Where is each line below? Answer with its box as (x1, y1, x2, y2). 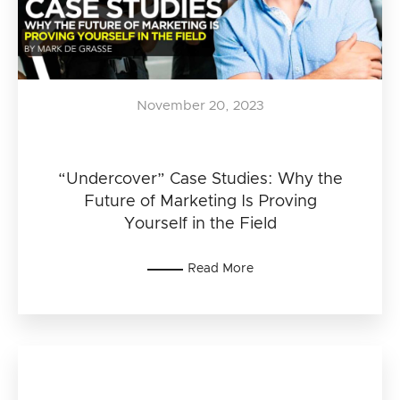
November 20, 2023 (136, 99, 264, 112)
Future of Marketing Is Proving (83, 194, 317, 210)
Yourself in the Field (123, 216, 277, 232)
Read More (187, 262, 254, 275)
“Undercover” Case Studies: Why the (57, 171, 343, 187)
